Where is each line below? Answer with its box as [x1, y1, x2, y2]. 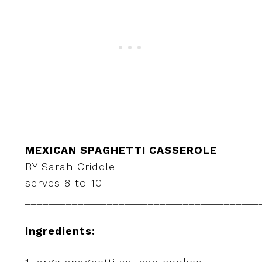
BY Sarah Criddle [25, 160, 115, 173]
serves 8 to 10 [25, 177, 102, 189]
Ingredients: [25, 225, 95, 237]
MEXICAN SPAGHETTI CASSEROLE [25, 144, 217, 157]
